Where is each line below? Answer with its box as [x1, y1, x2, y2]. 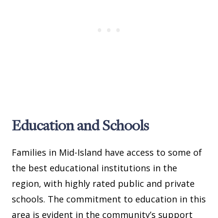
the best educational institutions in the [12, 162, 177, 174]
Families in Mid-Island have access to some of [12, 146, 202, 159]
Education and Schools [12, 115, 149, 135]
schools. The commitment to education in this [12, 193, 206, 205]
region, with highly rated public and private [12, 178, 195, 190]
